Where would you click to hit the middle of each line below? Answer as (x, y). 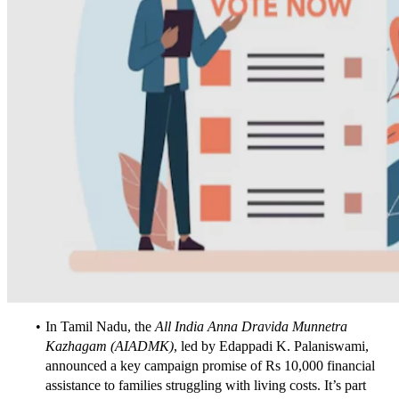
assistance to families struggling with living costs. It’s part (206, 385)
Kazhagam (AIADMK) (110, 346)
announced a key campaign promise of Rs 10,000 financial (210, 365)
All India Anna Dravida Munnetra (251, 326)
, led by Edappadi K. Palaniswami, (271, 346)
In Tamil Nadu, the (100, 326)
